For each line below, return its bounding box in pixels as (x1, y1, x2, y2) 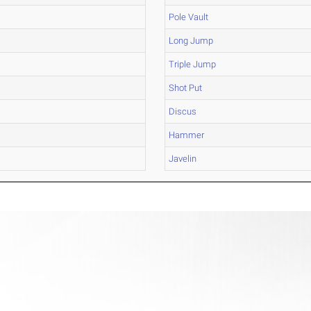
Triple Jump (169, 59, 217, 69)
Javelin (169, 153, 197, 164)
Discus (169, 106, 197, 117)
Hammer (169, 130, 205, 140)
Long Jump (169, 35, 214, 46)
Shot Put (169, 83, 203, 93)
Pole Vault (169, 12, 209, 22)
